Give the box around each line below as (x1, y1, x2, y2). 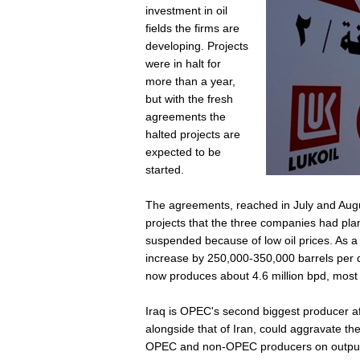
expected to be (145, 145, 221, 158)
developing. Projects (145, 39, 248, 52)
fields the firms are (145, 22, 239, 35)
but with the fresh (145, 92, 233, 105)
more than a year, (145, 75, 235, 88)
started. (145, 163, 184, 176)
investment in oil (145, 4, 227, 17)
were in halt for (145, 57, 221, 70)
